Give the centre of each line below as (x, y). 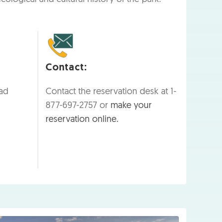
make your (131, 106)
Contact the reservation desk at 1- (111, 92)
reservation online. (82, 119)
